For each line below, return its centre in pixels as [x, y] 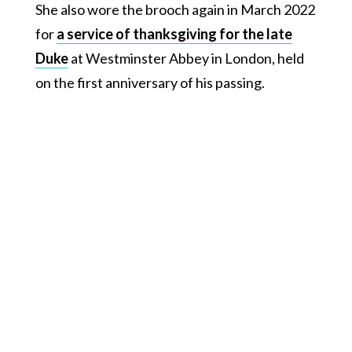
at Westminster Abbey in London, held [186, 59]
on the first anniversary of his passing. [150, 83]
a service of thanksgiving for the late [174, 34]
